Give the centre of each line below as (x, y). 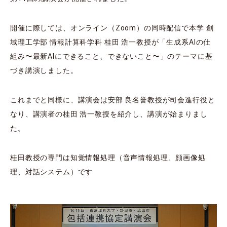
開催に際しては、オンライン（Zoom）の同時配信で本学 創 (112, 28)
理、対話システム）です (52, 172)
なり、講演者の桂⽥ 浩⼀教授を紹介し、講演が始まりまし (109, 114)
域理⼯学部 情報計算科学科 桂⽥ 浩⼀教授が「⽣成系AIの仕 (111, 42)
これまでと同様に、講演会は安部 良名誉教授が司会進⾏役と (113, 100)
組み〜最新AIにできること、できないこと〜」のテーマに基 (111, 56)
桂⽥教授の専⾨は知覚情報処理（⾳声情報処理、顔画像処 (108, 158)
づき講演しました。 (44, 71)
